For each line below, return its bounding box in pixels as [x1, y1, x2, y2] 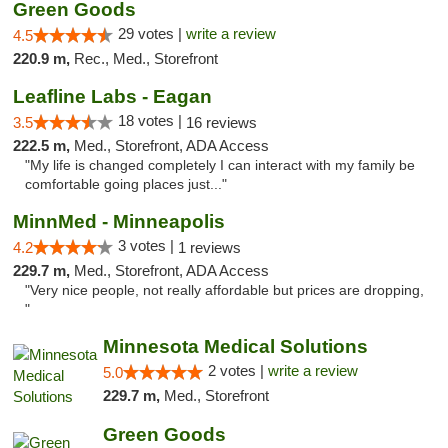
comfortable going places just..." [25, 177, 227, 192]
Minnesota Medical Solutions [102, 336, 368, 357]
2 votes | [207, 362, 268, 379]
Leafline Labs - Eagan [13, 86, 212, 107]
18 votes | [118, 112, 186, 129]
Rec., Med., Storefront [74, 50, 218, 67]
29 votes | [118, 25, 186, 42]
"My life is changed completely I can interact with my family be [25, 158, 415, 173]
